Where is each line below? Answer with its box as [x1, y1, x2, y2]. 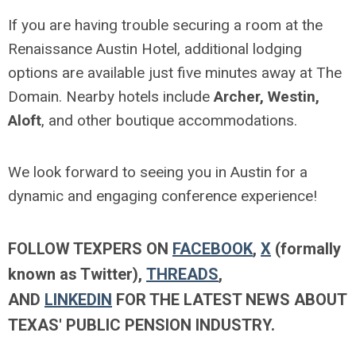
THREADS [146, 264, 219, 284]
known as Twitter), [8, 264, 146, 284]
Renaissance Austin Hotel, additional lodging [8, 39, 302, 58]
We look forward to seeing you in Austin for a [8, 162, 308, 181]
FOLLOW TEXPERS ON [8, 238, 172, 258]
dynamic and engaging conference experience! [8, 186, 317, 205]
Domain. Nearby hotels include [8, 87, 214, 106]
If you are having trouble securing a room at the [8, 15, 323, 34]
